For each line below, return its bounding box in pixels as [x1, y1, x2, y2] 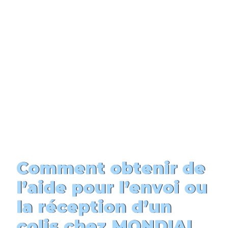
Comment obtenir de [16, 158, 205, 178]
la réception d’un [16, 196, 172, 217]
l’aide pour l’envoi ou [16, 177, 207, 197]
